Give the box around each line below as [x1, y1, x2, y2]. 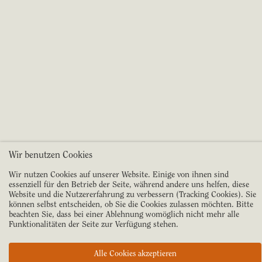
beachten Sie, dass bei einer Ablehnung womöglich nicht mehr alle [9, 209, 239, 219]
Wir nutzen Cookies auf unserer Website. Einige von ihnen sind [9, 169, 229, 180]
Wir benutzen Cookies [9, 149, 92, 160]
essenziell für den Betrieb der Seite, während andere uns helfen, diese [9, 179, 249, 189]
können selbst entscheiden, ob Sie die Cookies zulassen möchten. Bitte [9, 199, 253, 209]
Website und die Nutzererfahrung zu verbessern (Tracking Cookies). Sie [9, 189, 256, 199]
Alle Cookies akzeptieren [94, 249, 177, 258]
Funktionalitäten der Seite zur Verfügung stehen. [9, 219, 178, 229]
